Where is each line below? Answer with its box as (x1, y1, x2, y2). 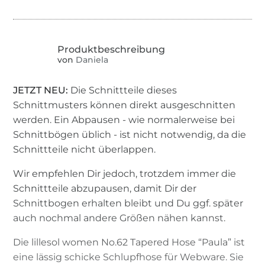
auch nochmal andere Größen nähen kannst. (13, 212, 226, 224)
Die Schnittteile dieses (70, 84, 177, 96)
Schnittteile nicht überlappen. (13, 143, 156, 155)
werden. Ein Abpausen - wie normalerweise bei (13, 114, 235, 125)
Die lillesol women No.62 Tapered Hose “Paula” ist (13, 236, 245, 248)
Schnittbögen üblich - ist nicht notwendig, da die (13, 128, 247, 140)
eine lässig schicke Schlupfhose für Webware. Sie (13, 251, 244, 263)
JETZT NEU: (13, 84, 71, 96)
